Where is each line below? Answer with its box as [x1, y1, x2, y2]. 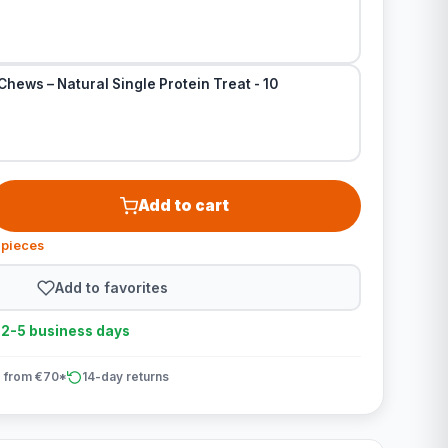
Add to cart [138, 196, 230, 215]
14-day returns [81, 369, 169, 384]
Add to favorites [55, 278, 169, 296]
